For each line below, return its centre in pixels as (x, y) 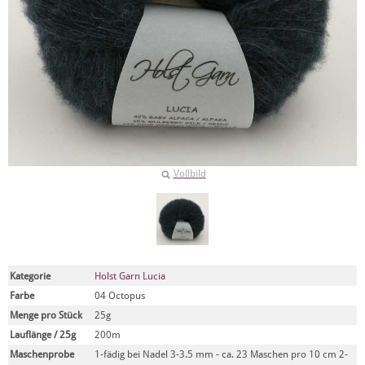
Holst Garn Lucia (130, 276)
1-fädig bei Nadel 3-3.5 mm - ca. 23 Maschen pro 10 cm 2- (221, 354)
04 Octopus (120, 296)
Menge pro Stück (46, 315)
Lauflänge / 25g (43, 335)
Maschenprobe (42, 354)
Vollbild (189, 174)
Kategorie (30, 276)
